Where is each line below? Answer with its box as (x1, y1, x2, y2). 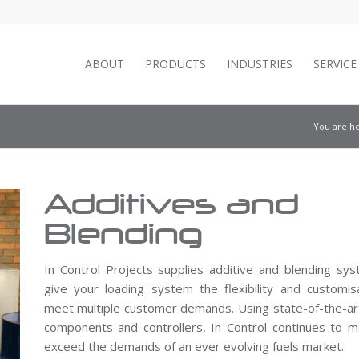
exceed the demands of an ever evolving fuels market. (43, 338, 344, 354)
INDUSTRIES (227, 56, 292, 71)
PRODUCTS (145, 56, 206, 71)
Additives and (43, 187, 299, 220)
